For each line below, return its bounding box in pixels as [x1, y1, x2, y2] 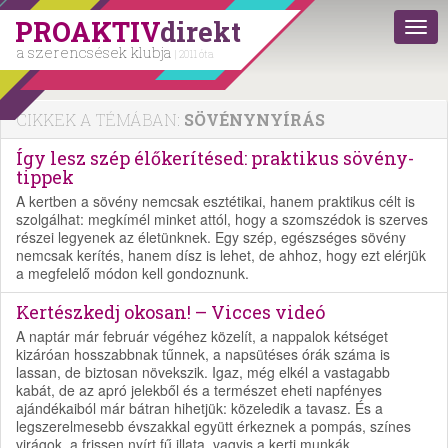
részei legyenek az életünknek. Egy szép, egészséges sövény [16, 227, 406, 247]
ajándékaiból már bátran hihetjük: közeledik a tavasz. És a [16, 398, 383, 418]
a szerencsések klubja [17, 42, 175, 62]
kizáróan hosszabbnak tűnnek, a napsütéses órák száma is [16, 344, 390, 364]
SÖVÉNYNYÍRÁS [184, 109, 325, 130]
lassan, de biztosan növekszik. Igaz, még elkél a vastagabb [16, 362, 390, 382]
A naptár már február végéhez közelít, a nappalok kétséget [16, 326, 388, 346]
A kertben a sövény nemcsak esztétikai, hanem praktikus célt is [16, 191, 415, 211]
